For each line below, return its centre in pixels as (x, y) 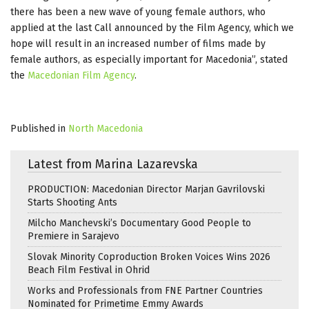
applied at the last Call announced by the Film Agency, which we (152, 28)
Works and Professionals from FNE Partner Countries (145, 290)
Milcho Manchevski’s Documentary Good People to (139, 223)
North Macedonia (106, 128)
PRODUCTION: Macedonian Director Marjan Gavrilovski (146, 189)
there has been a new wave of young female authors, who (138, 12)
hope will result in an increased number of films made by (138, 43)
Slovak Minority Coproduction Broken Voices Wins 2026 (149, 257)
